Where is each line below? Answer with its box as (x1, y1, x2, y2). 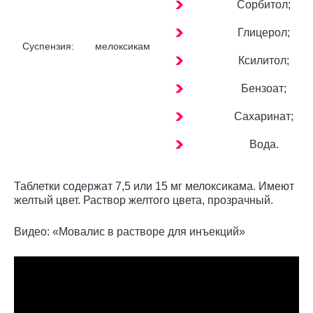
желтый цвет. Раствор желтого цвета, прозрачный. (14, 194, 273, 207)
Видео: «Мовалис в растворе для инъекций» (14, 226, 245, 238)
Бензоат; (241, 82, 286, 95)
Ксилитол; (238, 54, 289, 67)
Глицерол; (238, 27, 290, 39)
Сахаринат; (234, 110, 293, 123)
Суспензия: (22, 41, 74, 52)
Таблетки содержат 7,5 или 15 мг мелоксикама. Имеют (14, 180, 294, 193)
